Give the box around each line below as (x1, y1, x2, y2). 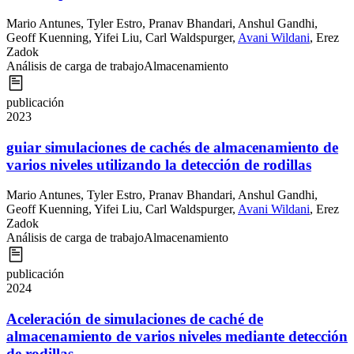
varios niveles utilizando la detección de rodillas (6, 156, 311, 173)
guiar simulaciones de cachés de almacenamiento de (6, 138, 338, 156)
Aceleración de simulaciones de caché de (6, 311, 263, 328)
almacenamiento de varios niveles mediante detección (6, 328, 348, 345)
